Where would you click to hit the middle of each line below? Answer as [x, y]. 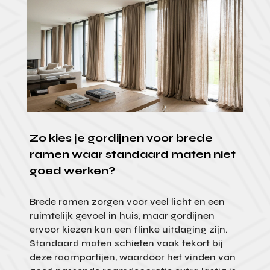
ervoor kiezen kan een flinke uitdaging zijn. [128, 229]
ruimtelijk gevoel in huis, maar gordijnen [122, 215]
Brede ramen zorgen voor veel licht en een [127, 201]
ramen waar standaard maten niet [132, 154]
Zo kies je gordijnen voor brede [121, 138]
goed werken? [72, 170]
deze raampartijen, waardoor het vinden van [132, 257]
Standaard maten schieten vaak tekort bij [126, 243]
